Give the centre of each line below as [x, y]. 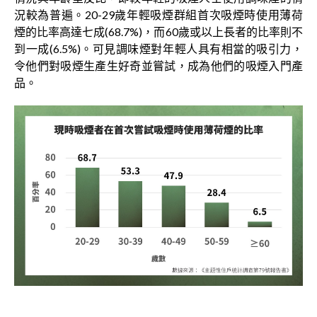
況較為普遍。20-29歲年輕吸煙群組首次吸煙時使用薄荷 [158, 15]
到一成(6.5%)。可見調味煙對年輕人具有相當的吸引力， [158, 48]
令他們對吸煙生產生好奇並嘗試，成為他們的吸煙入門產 [158, 65]
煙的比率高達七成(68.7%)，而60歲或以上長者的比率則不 [158, 31]
